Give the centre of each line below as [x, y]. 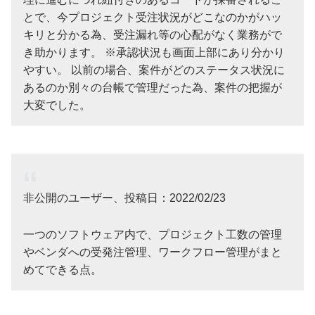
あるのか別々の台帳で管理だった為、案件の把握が [153, 87]
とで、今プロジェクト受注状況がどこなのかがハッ [153, 17]
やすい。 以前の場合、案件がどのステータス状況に [154, 70]
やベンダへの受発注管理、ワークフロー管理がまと [153, 252]
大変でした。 [57, 105]
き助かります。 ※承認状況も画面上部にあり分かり [154, 52]
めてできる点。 [63, 269]
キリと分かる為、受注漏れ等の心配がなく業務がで [153, 34]
